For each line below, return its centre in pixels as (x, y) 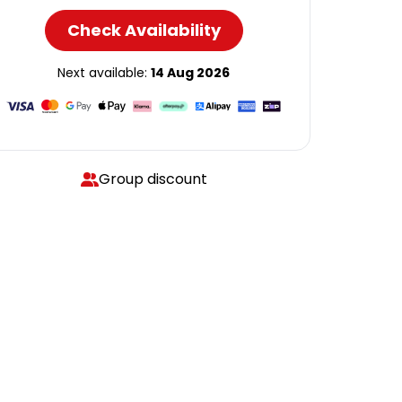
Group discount (153, 179)
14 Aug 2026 (190, 73)
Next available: (104, 73)
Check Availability (144, 30)
